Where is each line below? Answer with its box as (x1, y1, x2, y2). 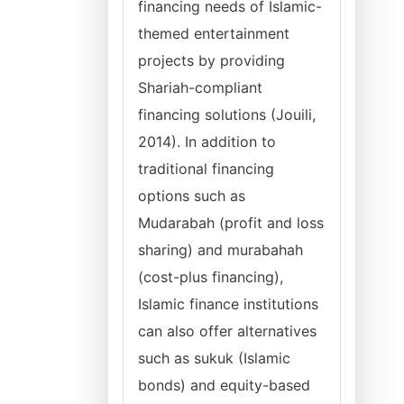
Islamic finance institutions (138, 295, 318, 313)
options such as (138, 187, 245, 205)
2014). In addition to (138, 133, 276, 151)
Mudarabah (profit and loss (138, 214, 324, 232)
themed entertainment (138, 24, 289, 42)
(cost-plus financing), (138, 268, 283, 286)
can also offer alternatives (138, 322, 317, 340)
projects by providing (138, 51, 285, 69)
